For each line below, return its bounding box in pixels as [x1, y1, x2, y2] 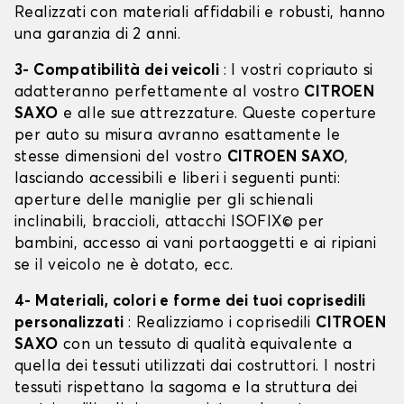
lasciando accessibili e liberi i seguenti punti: [14, 171, 341, 188]
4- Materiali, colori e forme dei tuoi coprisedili [14, 294, 366, 310]
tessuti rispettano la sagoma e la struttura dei [14, 381, 358, 397]
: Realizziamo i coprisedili [128, 316, 317, 332]
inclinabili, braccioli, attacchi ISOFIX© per [14, 215, 325, 231]
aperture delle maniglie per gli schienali [14, 193, 314, 209]
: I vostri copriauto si [223, 63, 373, 79]
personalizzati [14, 316, 129, 332]
